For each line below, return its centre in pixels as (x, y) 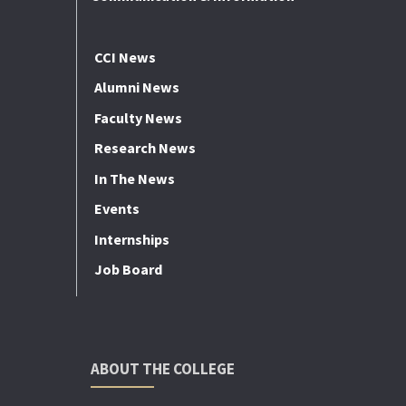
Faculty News (138, 117)
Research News (145, 148)
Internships (131, 239)
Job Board (128, 270)
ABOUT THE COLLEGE (162, 369)
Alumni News (136, 87)
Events (116, 209)
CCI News (125, 57)
